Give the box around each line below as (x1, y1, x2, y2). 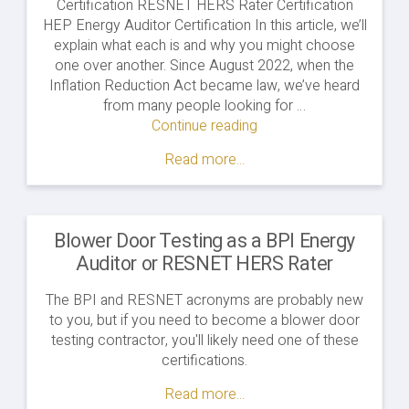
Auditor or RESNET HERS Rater (75, 250, 334, 279)
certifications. (162, 350, 247, 372)
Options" (257, 215, 310, 238)
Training (257, 155, 304, 178)
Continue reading (152, 115, 257, 138)
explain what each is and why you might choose (54, 35, 355, 58)
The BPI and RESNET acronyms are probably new (46, 289, 363, 312)
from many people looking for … (103, 95, 306, 118)
